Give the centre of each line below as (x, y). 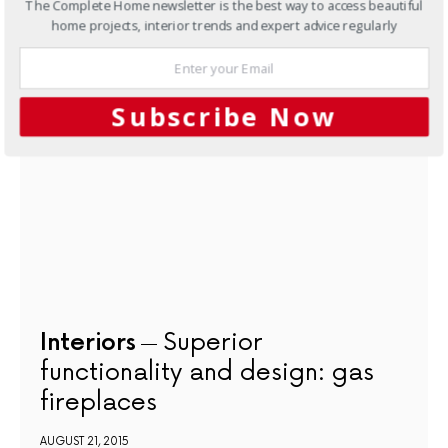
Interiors (88, 343)
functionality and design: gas (207, 373)
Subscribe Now (224, 116)
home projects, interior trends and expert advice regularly (224, 24)
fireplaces (98, 403)
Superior (213, 343)
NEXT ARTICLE (87, 54)
